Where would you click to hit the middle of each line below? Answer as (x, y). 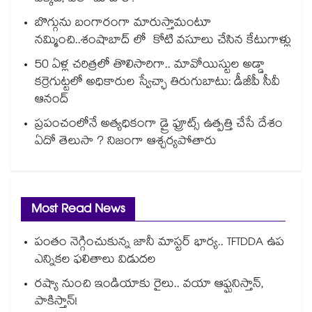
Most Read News (78, 211)
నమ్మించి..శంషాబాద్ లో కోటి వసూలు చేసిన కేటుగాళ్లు (163, 42)
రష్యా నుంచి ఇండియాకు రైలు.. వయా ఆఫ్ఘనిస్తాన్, (149, 286)
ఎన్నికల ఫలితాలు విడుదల (95, 261)
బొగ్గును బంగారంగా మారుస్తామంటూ (123, 24)
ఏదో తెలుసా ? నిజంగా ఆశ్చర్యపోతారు (126, 143)
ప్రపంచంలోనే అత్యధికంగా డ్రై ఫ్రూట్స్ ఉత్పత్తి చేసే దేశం (159, 125)
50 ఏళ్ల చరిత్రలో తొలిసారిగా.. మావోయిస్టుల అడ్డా (150, 66)
